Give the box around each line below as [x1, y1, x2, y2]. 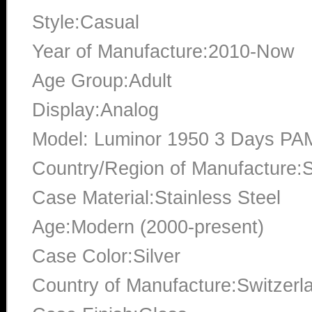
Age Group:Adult [32, 70, 172, 91]
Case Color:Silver [32, 245, 180, 267]
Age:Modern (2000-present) [32, 216, 264, 237]
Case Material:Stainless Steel [32, 187, 281, 208]
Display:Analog [32, 99, 159, 120]
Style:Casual [32, 11, 139, 33]
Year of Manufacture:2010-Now [32, 40, 295, 62]
